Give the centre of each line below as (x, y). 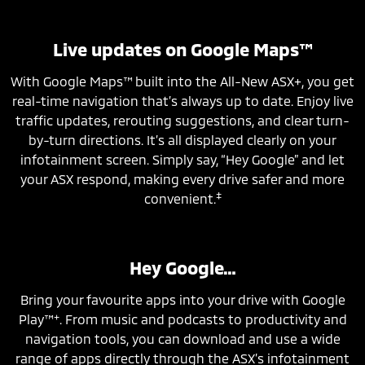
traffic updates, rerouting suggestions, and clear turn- (182, 121)
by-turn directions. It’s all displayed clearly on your (182, 140)
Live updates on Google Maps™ (182, 49)
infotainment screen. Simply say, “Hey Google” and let (182, 160)
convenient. (180, 199)
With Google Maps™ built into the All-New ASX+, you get (182, 81)
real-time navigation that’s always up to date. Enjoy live (182, 101)
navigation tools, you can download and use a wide (182, 339)
